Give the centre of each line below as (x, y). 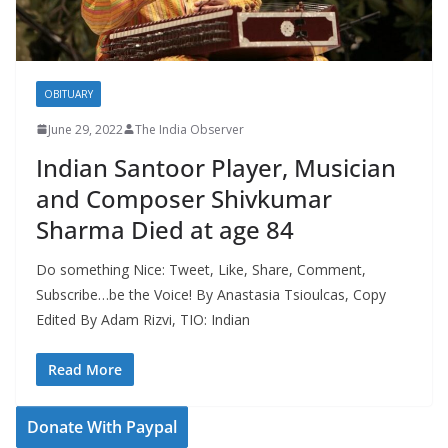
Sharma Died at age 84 (165, 229)
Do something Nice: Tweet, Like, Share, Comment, (201, 269)
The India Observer (189, 129)
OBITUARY (68, 93)
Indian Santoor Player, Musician (216, 167)
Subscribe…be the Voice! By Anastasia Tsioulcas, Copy (211, 294)
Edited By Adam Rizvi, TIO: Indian (143, 319)
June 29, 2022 (85, 129)
